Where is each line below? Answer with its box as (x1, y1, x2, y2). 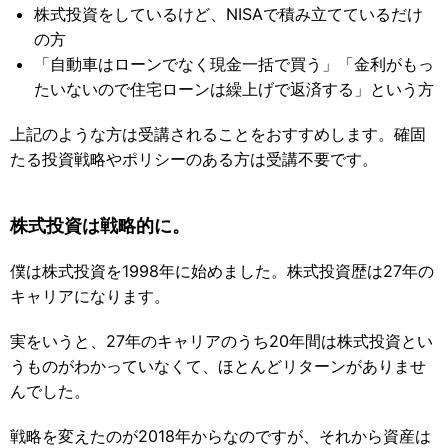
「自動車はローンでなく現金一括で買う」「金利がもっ (34, 54, 435, 75)
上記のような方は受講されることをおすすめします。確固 (10, 124, 426, 145)
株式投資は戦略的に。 (10, 215, 190, 237)
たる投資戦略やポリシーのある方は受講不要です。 (10, 149, 378, 170)
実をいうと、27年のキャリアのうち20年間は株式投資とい (10, 331, 433, 352)
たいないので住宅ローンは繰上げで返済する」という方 (34, 79, 435, 100)
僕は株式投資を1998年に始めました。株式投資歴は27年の (10, 261, 434, 282)
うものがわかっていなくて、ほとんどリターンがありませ (10, 356, 426, 377)
